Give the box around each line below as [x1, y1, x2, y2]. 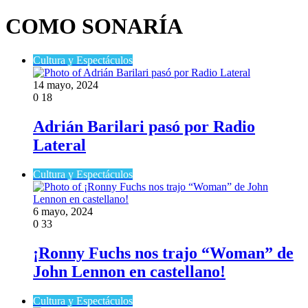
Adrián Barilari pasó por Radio [33, 117, 255, 135]
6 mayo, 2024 [33, 205, 93, 217]
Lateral [33, 135, 86, 154]
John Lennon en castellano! [33, 262, 225, 280]
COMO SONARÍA [5, 14, 183, 39]
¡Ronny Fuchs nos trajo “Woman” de [33, 243, 294, 262]
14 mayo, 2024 [33, 78, 98, 91]
